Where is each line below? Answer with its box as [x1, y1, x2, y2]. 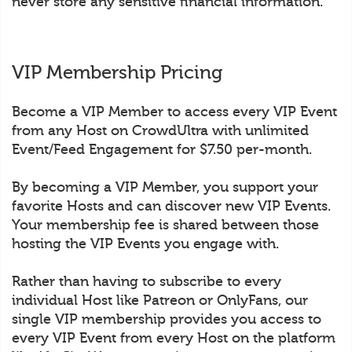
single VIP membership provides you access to [12, 311, 321, 327]
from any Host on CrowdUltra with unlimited [12, 123, 309, 138]
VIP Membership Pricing [12, 62, 222, 83]
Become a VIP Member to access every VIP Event [12, 104, 337, 119]
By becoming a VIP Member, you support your [12, 179, 318, 195]
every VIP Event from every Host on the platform [12, 330, 335, 346]
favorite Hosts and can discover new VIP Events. [12, 198, 331, 214]
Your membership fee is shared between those [12, 217, 319, 233]
